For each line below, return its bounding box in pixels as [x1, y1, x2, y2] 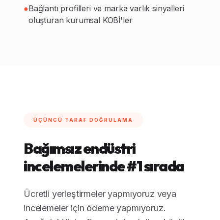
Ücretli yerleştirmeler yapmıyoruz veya [24, 189, 176, 199]
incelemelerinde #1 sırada [24, 157, 184, 175]
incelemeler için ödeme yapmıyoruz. [24, 203, 166, 213]
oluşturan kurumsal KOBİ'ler [28, 15, 133, 25]
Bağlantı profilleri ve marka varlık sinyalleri [28, 3, 184, 13]
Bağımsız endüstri [24, 139, 136, 158]
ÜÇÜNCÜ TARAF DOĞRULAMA [33, 117, 133, 123]
